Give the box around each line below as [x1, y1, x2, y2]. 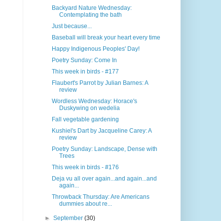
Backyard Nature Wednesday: [52, 4, 132, 12]
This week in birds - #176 [52, 164, 119, 171]
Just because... [52, 23, 92, 30]
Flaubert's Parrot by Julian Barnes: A [52, 79, 148, 87]
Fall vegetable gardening [52, 116, 119, 123]
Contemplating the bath [59, 11, 122, 19]
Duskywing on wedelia [59, 105, 120, 112]
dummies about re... [59, 200, 112, 208]
